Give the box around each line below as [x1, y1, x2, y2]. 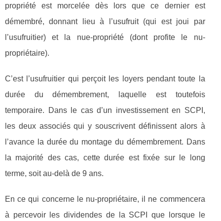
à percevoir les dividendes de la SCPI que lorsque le [5, 210, 205, 219]
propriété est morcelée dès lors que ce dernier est [5, 1, 205, 10]
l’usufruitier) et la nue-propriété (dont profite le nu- [5, 33, 205, 41]
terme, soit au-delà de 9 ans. [5, 169, 104, 178]
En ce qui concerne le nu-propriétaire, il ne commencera [5, 194, 205, 203]
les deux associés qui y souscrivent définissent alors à [5, 121, 205, 130]
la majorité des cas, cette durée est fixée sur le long [5, 153, 205, 162]
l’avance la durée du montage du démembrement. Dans [5, 137, 205, 146]
